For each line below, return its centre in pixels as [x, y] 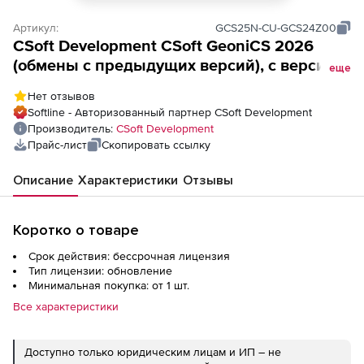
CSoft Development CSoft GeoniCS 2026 [163, 45]
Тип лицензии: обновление [100, 271]
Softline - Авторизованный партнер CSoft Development [170, 112]
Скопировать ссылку [156, 145]
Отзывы [208, 180]
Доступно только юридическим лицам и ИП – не [153, 352]
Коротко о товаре [76, 230]
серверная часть [77, 104]
